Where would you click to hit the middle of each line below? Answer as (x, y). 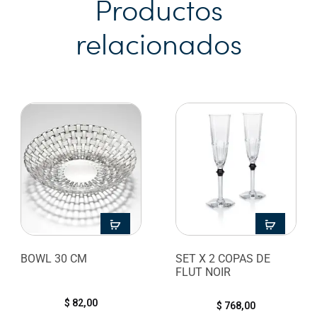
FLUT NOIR (203, 272)
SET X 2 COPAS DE (223, 259)
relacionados (158, 43)
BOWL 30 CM (53, 259)
